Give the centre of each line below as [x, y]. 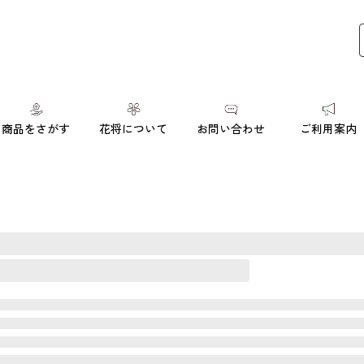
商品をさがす [36, 129]
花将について [133, 129]
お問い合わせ [231, 129]
